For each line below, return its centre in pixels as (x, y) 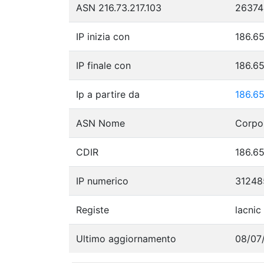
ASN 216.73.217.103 (119, 7)
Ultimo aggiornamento (126, 238)
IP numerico (102, 181)
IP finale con (103, 65)
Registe (93, 209)
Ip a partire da (108, 94)
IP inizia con (103, 36)
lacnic (248, 209)
